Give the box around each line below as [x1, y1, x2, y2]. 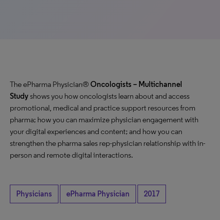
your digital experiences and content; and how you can [10, 127, 182, 136]
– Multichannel [132, 80, 182, 89]
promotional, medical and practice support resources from [10, 103, 195, 112]
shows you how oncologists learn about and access [28, 91, 190, 101]
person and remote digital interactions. [10, 150, 133, 160]
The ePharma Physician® [10, 80, 90, 89]
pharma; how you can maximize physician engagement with [10, 115, 198, 124]
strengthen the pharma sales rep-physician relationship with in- [10, 138, 205, 148]
